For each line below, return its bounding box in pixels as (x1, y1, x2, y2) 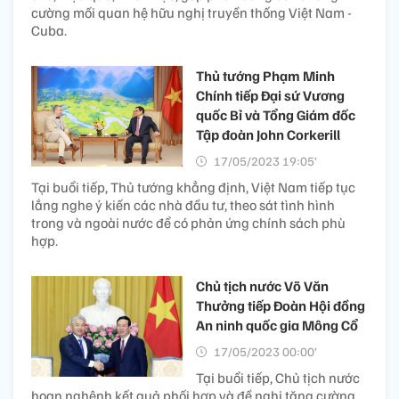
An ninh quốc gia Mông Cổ (196, 316, 358, 335)
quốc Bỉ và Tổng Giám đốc (196, 106, 355, 125)
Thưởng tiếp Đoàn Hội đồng (196, 297, 365, 315)
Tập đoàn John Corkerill (196, 126, 340, 144)
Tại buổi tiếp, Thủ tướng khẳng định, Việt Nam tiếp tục (31, 178, 355, 197)
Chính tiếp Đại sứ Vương (196, 86, 345, 105)
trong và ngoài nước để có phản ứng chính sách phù (31, 214, 346, 232)
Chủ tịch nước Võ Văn (196, 277, 329, 296)
